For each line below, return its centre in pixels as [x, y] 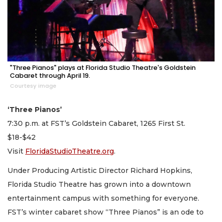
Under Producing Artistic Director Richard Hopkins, [100, 170]
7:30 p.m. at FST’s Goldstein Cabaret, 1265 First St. [96, 124]
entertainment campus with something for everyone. [103, 198]
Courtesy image [33, 86]
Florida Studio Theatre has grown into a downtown [99, 184]
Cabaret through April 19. [50, 76]
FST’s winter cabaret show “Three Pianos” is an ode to [106, 212]
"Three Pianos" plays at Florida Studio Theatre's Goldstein [103, 68]
